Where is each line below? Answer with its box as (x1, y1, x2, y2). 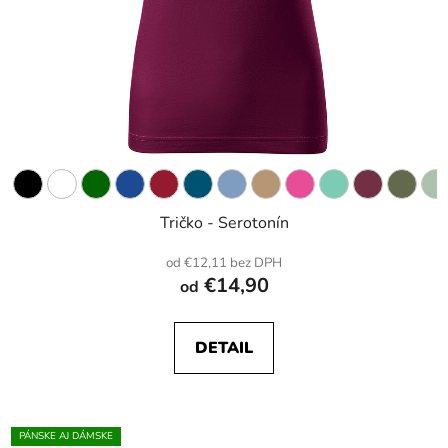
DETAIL (195, 337, 253, 360)
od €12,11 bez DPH (166, 254, 282, 273)
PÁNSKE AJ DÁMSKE (19, 429, 113, 444)
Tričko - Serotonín (159, 212, 289, 235)
